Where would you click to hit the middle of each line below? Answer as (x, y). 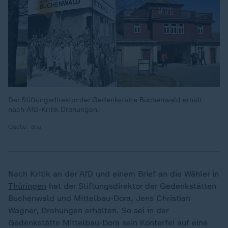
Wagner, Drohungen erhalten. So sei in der (88, 210)
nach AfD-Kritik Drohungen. (54, 110)
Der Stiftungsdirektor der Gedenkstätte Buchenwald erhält (105, 100)
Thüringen (27, 186)
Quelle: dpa (25, 127)
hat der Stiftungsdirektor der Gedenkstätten (131, 186)
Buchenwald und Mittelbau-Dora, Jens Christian (99, 198)
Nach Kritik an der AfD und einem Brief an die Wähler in (113, 174)
